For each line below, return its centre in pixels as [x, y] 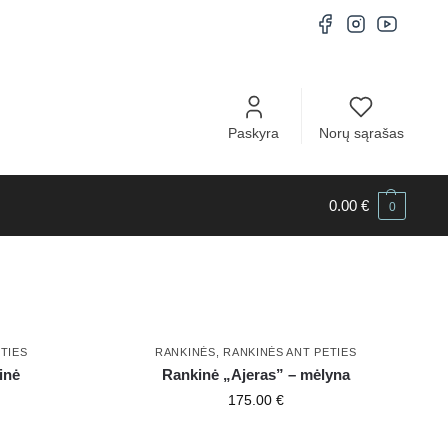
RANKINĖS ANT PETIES [290, 352]
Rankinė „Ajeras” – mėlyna [255, 375]
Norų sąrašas [361, 133]
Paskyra [254, 133]
